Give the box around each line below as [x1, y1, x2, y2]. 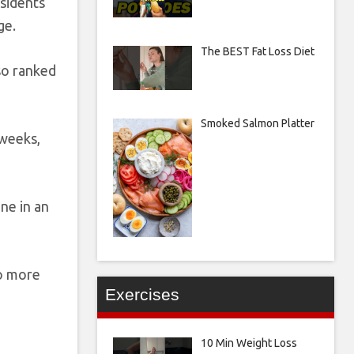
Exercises [105, 285, 179, 304]
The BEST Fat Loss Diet [200, 44, 314, 58]
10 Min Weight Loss [200, 337, 297, 350]
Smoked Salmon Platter [200, 117, 314, 130]
